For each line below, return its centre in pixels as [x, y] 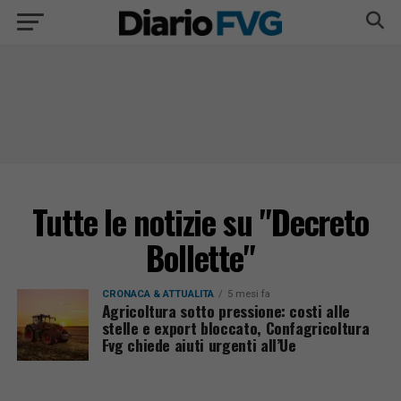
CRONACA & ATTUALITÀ [158, 294]
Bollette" [200, 257]
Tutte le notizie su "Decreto [200, 222]
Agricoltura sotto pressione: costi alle [226, 311]
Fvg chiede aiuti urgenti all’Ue [199, 345]
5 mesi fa [248, 294]
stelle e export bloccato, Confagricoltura [235, 328]
